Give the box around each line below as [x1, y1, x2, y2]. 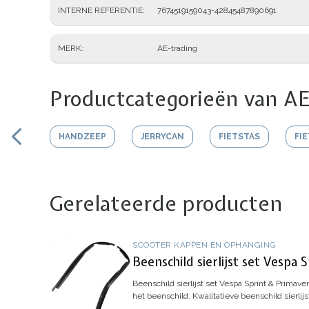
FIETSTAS [219, 132, 260, 142]
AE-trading [157, 43, 197, 54]
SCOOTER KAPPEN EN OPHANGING [132, 240, 277, 250]
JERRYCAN [141, 132, 184, 142]
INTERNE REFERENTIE [58, 6, 143, 16]
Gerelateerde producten [50, 190, 283, 218]
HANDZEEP [59, 132, 106, 142]
